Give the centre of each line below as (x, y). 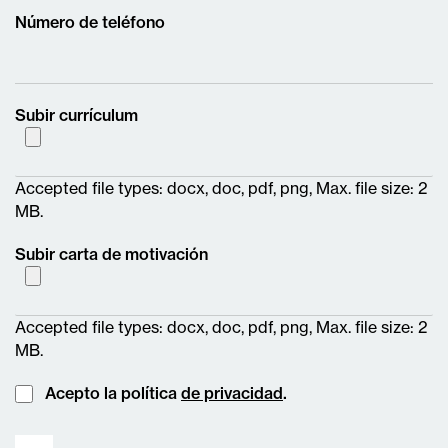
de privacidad (232, 393)
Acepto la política (113, 393)
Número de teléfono (90, 22)
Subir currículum (76, 115)
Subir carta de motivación (111, 254)
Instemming (58, 392)
